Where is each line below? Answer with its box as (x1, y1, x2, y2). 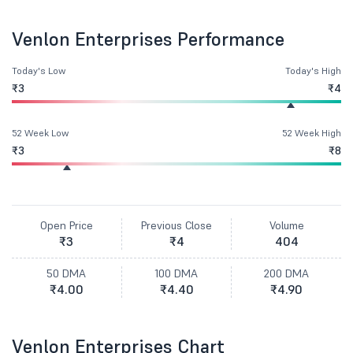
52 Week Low (12, 127, 69, 139)
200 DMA (264, 266, 310, 281)
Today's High (285, 65, 341, 76)
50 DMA (46, 266, 87, 281)
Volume (269, 218, 304, 232)
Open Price (39, 218, 93, 232)
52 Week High (282, 127, 341, 139)
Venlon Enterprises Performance (12, 27, 284, 51)
